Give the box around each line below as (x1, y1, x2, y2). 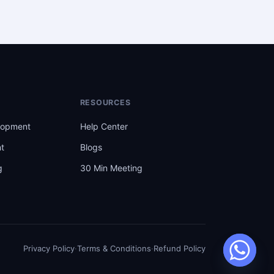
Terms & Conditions (77, 243, 151, 253)
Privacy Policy (23, 243, 75, 253)
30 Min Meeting (80, 162, 143, 173)
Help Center (80, 120, 128, 131)
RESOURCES (80, 97, 131, 107)
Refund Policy (154, 243, 206, 253)
